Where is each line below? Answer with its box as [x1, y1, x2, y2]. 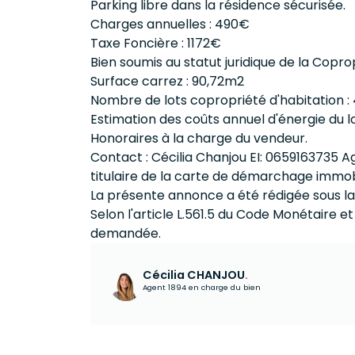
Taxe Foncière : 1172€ [90, 34, 221, 52]
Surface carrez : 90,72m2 [90, 72, 244, 90]
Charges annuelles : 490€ [90, 15, 250, 33]
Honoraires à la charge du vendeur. [90, 129, 307, 147]
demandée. [90, 224, 161, 242]
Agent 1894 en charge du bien [143, 281, 261, 292]
